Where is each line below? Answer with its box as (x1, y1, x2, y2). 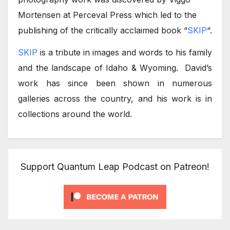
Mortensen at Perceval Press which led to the (18, 9, 197, 20)
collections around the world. (18, 108, 132, 119)
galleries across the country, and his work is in (18, 93, 212, 104)
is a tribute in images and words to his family (37, 47, 212, 57)
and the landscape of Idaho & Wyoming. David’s (18, 62, 212, 73)
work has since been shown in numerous (18, 78, 212, 88)
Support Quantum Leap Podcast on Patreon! (21, 161, 209, 172)
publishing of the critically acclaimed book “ (18, 25, 187, 35)
